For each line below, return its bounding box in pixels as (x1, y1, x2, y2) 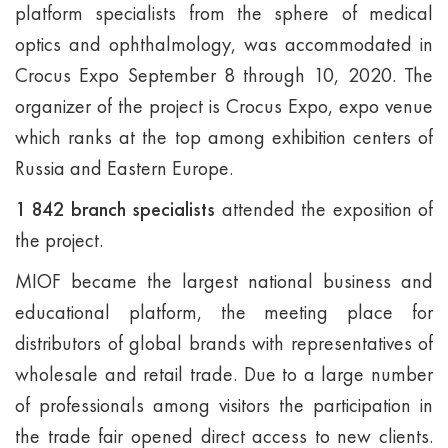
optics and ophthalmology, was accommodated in (15, 31, 433, 57)
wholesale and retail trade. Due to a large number (15, 361, 433, 387)
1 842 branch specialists (15, 196, 216, 222)
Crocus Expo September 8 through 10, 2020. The (15, 62, 433, 88)
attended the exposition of (215, 196, 434, 222)
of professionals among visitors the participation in (15, 392, 433, 418)
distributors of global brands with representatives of (15, 330, 433, 356)
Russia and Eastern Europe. (15, 155, 233, 181)
